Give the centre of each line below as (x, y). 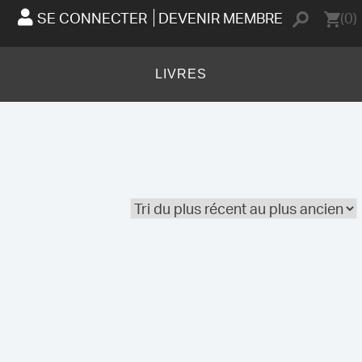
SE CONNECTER (92, 18)
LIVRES (181, 74)
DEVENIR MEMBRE (220, 18)
